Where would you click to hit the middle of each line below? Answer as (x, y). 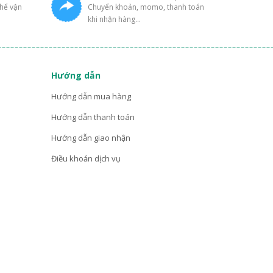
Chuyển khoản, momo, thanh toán (146, 7)
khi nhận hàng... (114, 19)
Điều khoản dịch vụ (86, 159)
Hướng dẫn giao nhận (90, 138)
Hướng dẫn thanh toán (93, 117)
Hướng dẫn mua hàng (91, 97)
